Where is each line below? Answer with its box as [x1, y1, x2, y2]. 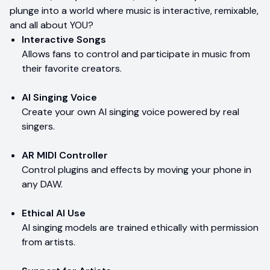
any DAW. [22, 177, 63, 190]
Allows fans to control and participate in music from [22, 47, 250, 60]
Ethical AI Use [22, 206, 86, 219]
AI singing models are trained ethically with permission [22, 221, 259, 234]
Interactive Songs [22, 33, 106, 46]
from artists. [22, 235, 75, 248]
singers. [22, 119, 55, 133]
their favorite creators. [22, 61, 122, 75]
